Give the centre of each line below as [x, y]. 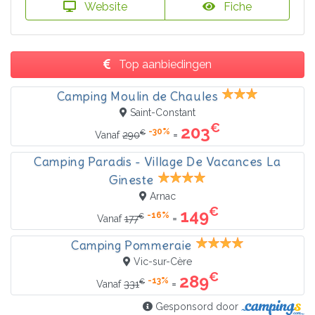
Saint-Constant [163, 113]
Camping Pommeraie [131, 246]
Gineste [131, 180]
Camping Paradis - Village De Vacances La [157, 162]
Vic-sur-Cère [163, 262]
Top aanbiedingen [164, 65]
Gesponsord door [197, 307]
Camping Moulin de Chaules [137, 97]
